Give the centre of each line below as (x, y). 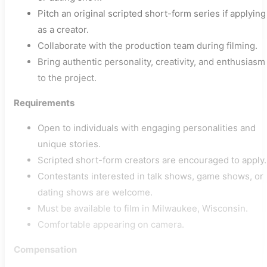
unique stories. (69, 144)
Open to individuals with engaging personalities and (147, 128)
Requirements (44, 103)
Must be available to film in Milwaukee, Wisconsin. (143, 208)
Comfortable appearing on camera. (111, 224)
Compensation (45, 249)
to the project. (67, 78)
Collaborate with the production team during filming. (148, 46)
